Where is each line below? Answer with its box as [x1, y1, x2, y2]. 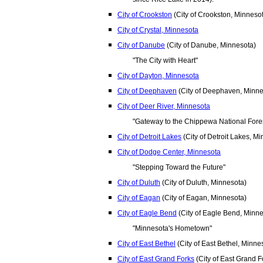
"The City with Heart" [133, 56, 198, 65]
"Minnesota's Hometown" [133, 224, 212, 232]
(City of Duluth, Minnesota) [160, 178, 247, 187]
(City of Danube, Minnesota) [165, 41, 256, 49]
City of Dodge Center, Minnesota [117, 148, 221, 156]
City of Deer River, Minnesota [117, 102, 210, 110]
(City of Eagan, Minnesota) [160, 194, 247, 202]
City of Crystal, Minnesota [117, 26, 198, 34]
